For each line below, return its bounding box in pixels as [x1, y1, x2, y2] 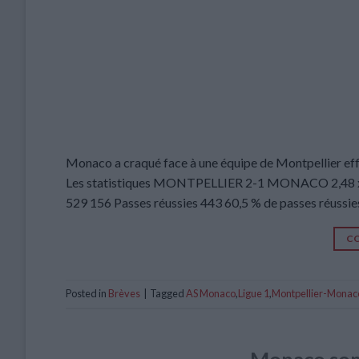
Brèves [108, 287, 140, 301]
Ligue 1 [238, 287, 269, 301]
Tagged [150, 287, 186, 301]
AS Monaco [186, 287, 236, 301]
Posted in [66, 287, 108, 301]
